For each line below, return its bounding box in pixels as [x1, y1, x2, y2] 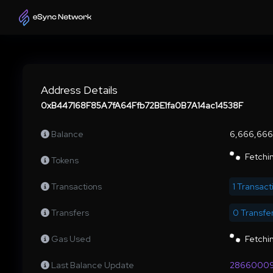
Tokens [51, 155, 79, 166]
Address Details [41, 83, 118, 97]
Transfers [51, 207, 89, 219]
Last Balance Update [51, 260, 134, 271]
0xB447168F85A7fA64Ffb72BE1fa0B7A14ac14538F [41, 100, 243, 112]
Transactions [51, 181, 102, 193]
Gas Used [51, 233, 91, 245]
